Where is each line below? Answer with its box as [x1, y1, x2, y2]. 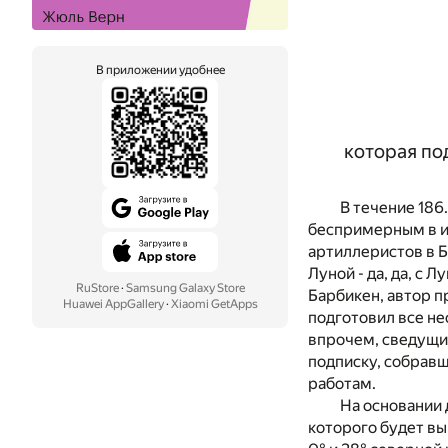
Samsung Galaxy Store [125, 281, 245, 295]
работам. [308, 373, 376, 393]
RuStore [75, 281, 119, 295]
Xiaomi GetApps [170, 297, 258, 311]
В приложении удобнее [95, 63, 225, 77]
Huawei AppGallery [62, 297, 164, 311]
